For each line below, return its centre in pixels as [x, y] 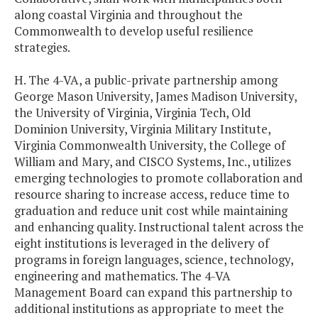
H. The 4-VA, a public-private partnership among [146, 80]
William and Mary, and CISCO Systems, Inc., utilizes [153, 162]
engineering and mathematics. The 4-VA [122, 276]
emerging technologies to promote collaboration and [159, 178]
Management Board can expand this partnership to [153, 292]
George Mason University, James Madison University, [155, 97]
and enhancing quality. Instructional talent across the [159, 227]
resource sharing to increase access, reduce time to [152, 194]
